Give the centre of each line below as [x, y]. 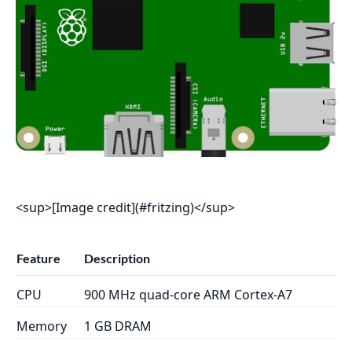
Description [117, 258]
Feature [38, 258]
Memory [42, 326]
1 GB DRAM [118, 326]
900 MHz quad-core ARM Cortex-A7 [188, 294]
